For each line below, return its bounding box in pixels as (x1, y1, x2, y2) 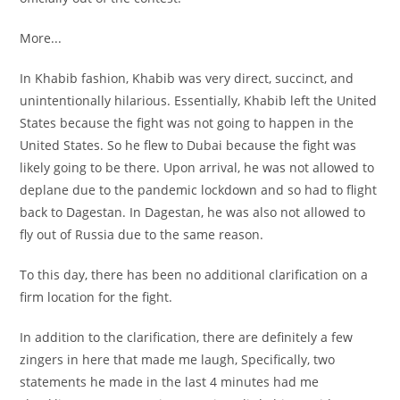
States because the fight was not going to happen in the (20, 113, 354, 131)
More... (20, 29, 62, 46)
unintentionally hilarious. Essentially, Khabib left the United (20, 91, 378, 109)
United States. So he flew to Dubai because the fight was (20, 136, 357, 154)
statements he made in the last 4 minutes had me (20, 372, 320, 390)
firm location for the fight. (20, 287, 173, 305)
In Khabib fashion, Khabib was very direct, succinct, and (20, 69, 354, 87)
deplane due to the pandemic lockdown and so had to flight (20, 180, 378, 198)
